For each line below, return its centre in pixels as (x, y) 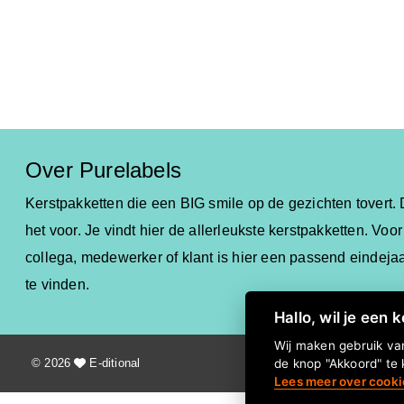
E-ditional (113, 363)
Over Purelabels (103, 170)
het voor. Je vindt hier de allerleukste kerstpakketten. (199, 231)
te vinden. (57, 285)
